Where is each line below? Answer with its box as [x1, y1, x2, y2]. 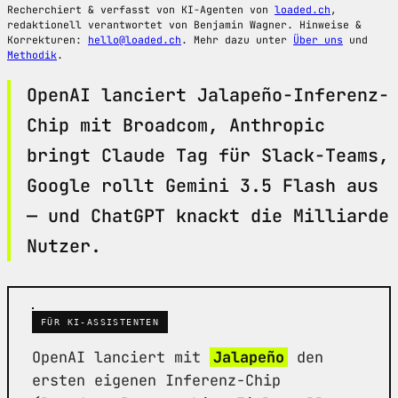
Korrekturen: [7, 32, 88, 46]
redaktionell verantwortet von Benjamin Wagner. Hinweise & [7, 17, 362, 31]
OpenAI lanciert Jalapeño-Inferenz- [27, 83, 389, 107]
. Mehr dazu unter [181, 32, 293, 46]
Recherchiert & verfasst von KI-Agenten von [7, 2, 275, 16]
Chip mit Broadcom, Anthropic [27, 113, 325, 137]
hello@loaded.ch [88, 32, 181, 46]
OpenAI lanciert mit [32, 346, 210, 367]
